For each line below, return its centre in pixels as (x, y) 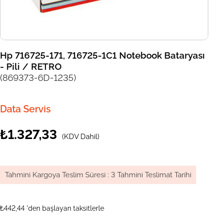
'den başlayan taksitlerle (65, 209)
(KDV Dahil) (81, 137)
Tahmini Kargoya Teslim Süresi (55, 175)
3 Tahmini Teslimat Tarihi (151, 175)
